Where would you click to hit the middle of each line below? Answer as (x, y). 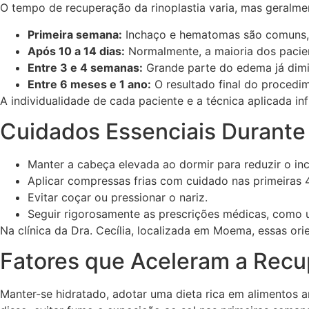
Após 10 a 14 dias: (76, 51)
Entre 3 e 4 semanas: (85, 67)
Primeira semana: (75, 34)
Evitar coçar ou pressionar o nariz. (118, 197)
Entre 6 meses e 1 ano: (89, 84)
